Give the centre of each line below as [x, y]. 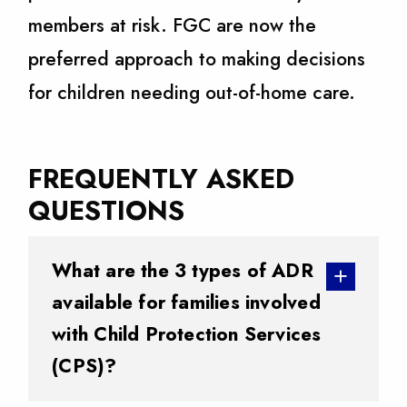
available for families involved [186, 302]
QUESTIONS [107, 210]
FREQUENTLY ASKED [162, 179]
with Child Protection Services [187, 334]
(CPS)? [84, 366]
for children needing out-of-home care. [192, 93]
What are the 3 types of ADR [183, 270]
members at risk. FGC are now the [173, 26]
